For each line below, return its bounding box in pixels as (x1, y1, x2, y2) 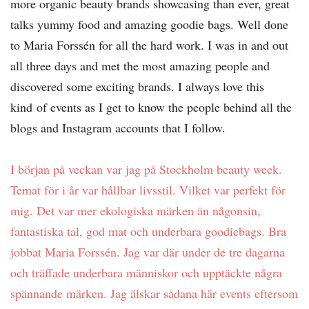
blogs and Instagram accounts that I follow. (10, 119, 230, 136)
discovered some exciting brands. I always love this (10, 77, 264, 94)
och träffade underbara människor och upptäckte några (10, 263, 282, 281)
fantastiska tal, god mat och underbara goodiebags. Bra (10, 222, 286, 239)
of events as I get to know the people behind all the (32, 98, 292, 115)
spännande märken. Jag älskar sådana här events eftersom (10, 284, 298, 301)
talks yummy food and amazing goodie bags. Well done (10, 15, 288, 32)
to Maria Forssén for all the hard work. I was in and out (10, 36, 288, 53)
